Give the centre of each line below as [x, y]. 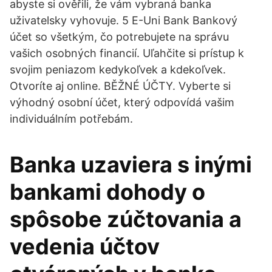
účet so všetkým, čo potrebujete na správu [119, 37]
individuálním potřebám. [71, 119]
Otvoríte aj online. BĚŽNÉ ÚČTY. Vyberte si [120, 86]
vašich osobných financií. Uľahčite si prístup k [127, 53]
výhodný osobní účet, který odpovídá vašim [122, 102]
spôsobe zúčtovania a [126, 219]
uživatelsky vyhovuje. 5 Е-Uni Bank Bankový [124, 20]
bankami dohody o [107, 192]
